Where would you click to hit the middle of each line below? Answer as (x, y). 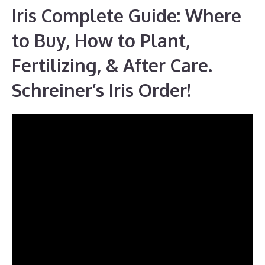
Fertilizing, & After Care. (112, 65)
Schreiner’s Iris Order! (101, 90)
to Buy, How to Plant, (101, 40)
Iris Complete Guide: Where (127, 15)
